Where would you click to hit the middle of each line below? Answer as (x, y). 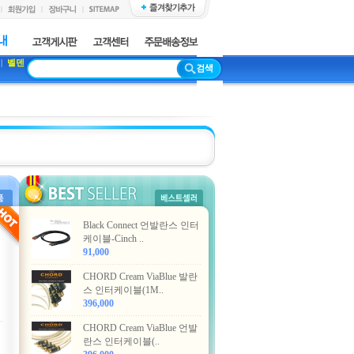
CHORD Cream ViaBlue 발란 (140, 277)
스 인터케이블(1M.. (123, 290)
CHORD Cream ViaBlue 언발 (140, 328)
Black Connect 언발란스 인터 (141, 225)
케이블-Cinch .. (113, 239)
